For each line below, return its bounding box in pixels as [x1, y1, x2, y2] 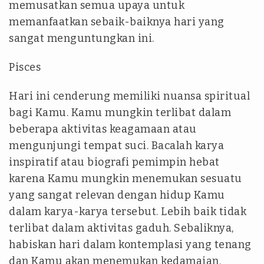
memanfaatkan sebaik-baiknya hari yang [9, 15, 225, 28]
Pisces [9, 61, 41, 74]
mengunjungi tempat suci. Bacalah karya [9, 139, 224, 152]
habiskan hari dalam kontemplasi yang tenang [9, 238, 252, 251]
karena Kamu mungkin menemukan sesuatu [9, 172, 242, 185]
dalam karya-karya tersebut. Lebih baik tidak [9, 205, 246, 218]
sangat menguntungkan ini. [9, 32, 154, 45]
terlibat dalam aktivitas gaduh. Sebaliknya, [9, 222, 234, 235]
